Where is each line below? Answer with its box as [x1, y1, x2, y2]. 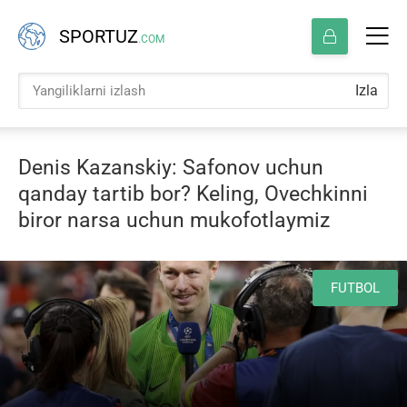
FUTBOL [331, 280, 380, 296]
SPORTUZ [59, 25, 138, 47]
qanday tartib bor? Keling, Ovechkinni [18, 182, 368, 206]
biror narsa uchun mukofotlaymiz [18, 208, 330, 233]
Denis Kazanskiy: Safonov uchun [18, 155, 323, 180]
